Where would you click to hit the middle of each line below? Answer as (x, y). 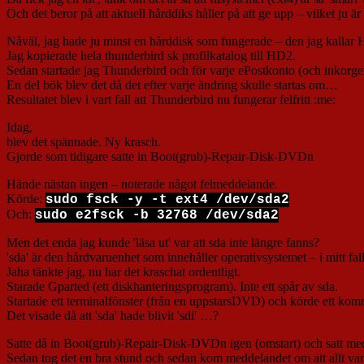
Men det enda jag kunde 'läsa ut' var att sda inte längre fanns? (163, 243)
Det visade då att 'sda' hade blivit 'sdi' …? (113, 316)
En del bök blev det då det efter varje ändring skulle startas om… (172, 85)
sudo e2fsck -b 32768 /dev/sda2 (157, 216)
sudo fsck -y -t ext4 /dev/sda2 (167, 200)
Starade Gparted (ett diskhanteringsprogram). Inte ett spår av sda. (172, 287)
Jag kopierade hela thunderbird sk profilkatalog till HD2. (151, 56)
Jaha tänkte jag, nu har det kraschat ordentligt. (123, 272)
